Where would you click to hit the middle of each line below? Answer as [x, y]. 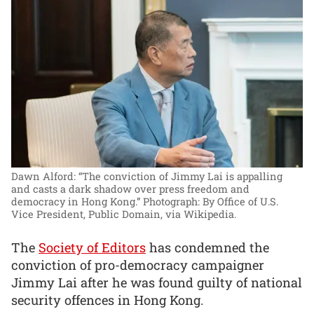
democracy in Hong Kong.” [76, 202]
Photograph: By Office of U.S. [211, 202]
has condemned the [207, 247]
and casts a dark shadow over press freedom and [130, 189]
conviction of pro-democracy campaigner [138, 265]
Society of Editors [92, 247]
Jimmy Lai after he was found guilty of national [157, 282]
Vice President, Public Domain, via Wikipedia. [124, 214]
